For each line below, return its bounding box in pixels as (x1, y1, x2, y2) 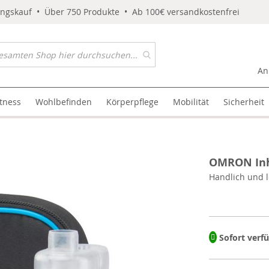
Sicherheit (223, 96, 265, 107)
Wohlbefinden (35, 96, 92, 107)
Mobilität (173, 96, 210, 107)
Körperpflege (106, 96, 159, 107)
